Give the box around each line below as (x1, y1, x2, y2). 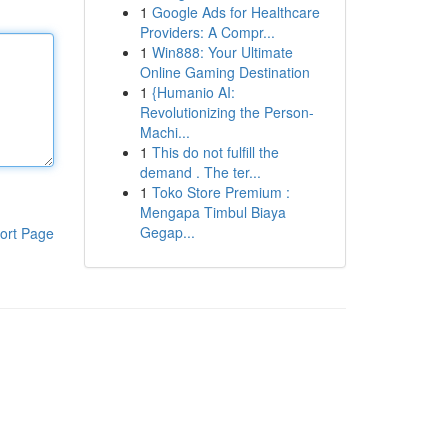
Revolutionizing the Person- (139, 102, 314, 122)
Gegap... (139, 222, 195, 242)
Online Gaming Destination (139, 62, 310, 82)
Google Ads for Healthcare (151, 2, 320, 22)
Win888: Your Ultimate (151, 42, 293, 62)
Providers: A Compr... (139, 22, 275, 42)
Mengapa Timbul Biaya (139, 202, 286, 222)
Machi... (139, 122, 190, 142)
